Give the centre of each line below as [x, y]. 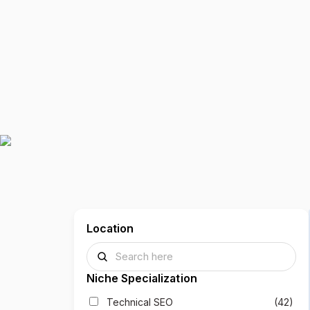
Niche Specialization [142, 278]
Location [110, 228]
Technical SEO [138, 302]
